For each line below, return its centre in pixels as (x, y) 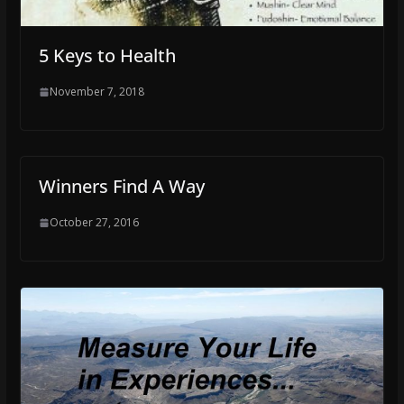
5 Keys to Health (107, 56)
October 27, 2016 (94, 223)
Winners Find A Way (121, 187)
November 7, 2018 (96, 92)
